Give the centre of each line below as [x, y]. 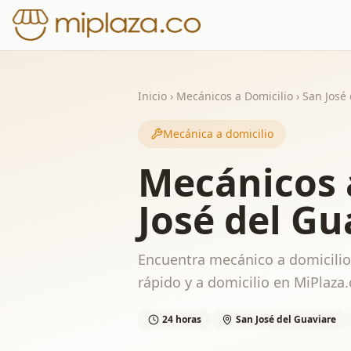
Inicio [152, 96]
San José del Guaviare [286, 319]
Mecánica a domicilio [218, 134]
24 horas [182, 319]
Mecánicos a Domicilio [235, 96]
